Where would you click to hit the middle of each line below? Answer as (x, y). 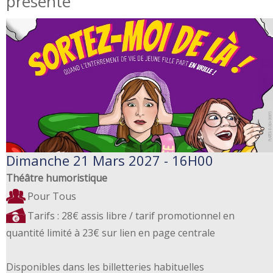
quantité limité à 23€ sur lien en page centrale (111, 232)
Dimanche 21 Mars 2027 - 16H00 (110, 160)
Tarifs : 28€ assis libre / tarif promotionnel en (131, 215)
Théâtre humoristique (57, 178)
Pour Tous (52, 196)
